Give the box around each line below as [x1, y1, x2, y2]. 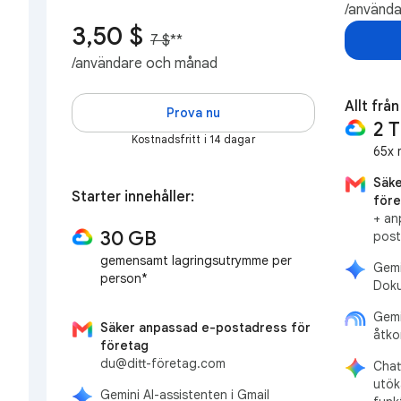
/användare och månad [72, 55, 218, 73]
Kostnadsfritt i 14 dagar [132, 132, 255, 146]
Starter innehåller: [72, 188, 194, 207]
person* [100, 269, 148, 286]
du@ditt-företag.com [100, 355, 226, 372]
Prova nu [166, 104, 220, 121]
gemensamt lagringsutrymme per [100, 252, 292, 269]
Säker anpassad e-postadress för [100, 320, 311, 337]
